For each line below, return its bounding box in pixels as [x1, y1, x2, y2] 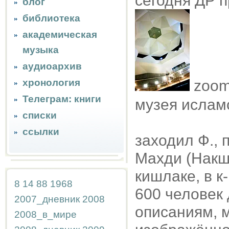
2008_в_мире [14, 209, 77, 220]
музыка [22, 44, 59, 55]
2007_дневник [14, 194, 80, 204]
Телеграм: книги [22, 94, 101, 104]
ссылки [22, 126, 59, 137]
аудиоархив [22, 61, 82, 72]
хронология [22, 77, 80, 88]
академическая [22, 29, 97, 40]
